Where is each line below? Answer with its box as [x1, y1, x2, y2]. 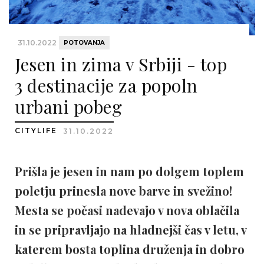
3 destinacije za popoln [15, 74, 198, 97]
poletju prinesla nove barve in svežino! [15, 183, 232, 199]
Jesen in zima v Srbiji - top [15, 52, 227, 76]
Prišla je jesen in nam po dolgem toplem [15, 163, 244, 179]
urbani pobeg [15, 95, 122, 118]
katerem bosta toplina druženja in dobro [15, 241, 245, 257]
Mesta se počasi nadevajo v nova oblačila [15, 202, 239, 218]
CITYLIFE [15, 126, 60, 135]
